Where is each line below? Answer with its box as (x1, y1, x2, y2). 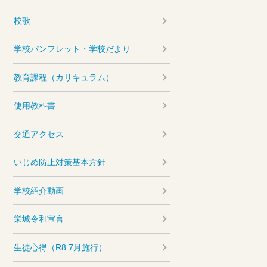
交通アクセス (14, 129, 64, 139)
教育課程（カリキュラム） (14, 72, 114, 82)
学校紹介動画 (14, 185, 64, 195)
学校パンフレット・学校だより (14, 44, 131, 54)
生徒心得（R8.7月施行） (14, 242, 107, 252)
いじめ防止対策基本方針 (14, 157, 106, 167)
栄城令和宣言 (14, 214, 64, 224)
